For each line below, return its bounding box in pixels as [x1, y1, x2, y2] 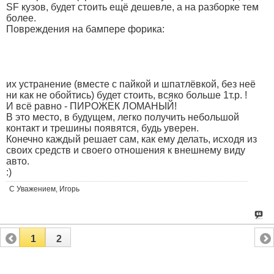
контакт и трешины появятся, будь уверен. [6, 122, 199, 133]
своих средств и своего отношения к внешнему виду [6, 144, 245, 155]
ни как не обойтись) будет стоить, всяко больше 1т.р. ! [6, 89, 247, 100]
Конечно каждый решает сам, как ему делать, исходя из [6, 133, 257, 144]
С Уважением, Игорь [9, 184, 80, 193]
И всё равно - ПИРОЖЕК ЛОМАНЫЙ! [6, 100, 177, 111]
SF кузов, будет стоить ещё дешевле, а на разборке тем [6, 1, 259, 12]
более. [6, 12, 36, 23]
